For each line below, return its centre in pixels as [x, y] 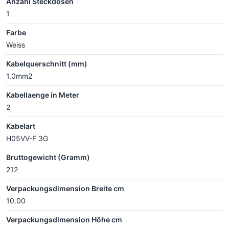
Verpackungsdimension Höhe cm [64, 220]
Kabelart [21, 126]
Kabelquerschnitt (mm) [47, 64]
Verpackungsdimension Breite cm [65, 188]
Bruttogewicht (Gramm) [48, 157]
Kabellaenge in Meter [43, 95]
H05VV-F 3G [27, 138]
